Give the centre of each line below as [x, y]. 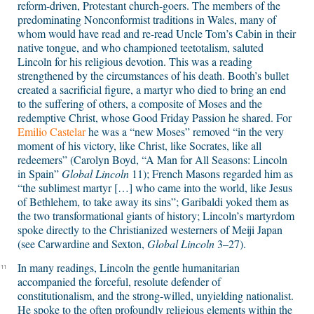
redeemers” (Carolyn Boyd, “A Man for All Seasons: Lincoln [152, 160]
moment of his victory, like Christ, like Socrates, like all [139, 146]
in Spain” [40, 174]
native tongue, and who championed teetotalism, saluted [141, 48]
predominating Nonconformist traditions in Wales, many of [147, 20]
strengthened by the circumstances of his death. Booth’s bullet [153, 76]
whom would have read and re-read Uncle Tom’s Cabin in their [157, 34]
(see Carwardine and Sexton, [82, 244]
